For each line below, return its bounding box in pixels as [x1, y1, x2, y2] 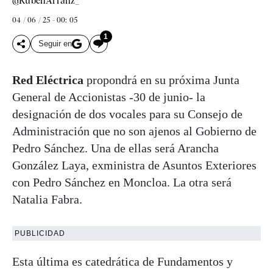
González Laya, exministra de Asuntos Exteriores [12, 158, 257, 172]
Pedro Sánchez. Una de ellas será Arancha [12, 141, 219, 155]
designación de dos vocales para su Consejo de [12, 107, 243, 121]
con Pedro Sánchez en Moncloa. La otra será [12, 175, 232, 189]
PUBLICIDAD [15, 229, 65, 238]
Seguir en [38, 39, 72, 49]
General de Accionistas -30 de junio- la [12, 90, 205, 104]
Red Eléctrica [12, 73, 87, 87]
